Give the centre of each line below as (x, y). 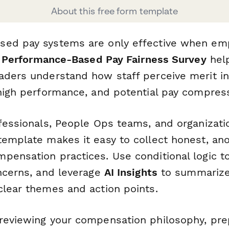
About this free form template (114, 11)
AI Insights (131, 172)
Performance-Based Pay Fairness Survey (104, 59)
